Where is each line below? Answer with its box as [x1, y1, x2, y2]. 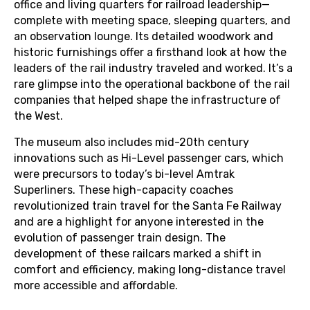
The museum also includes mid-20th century [14, 136, 249, 149]
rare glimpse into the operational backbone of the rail [14, 77, 290, 91]
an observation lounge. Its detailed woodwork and [14, 30, 273, 43]
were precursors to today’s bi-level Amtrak [14, 167, 235, 181]
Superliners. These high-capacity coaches [14, 183, 233, 197]
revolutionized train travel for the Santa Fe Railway [14, 199, 282, 212]
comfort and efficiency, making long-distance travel [14, 263, 286, 276]
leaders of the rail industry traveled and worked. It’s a [14, 62, 293, 75]
